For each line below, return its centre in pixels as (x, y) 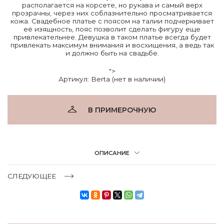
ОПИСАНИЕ (112, 153)
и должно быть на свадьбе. (112, 53)
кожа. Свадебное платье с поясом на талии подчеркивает (112, 21)
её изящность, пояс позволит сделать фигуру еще (112, 29)
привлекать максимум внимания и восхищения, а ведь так (112, 45)
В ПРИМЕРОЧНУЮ (122, 110)
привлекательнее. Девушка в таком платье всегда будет (112, 37)
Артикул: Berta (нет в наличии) (112, 79)
